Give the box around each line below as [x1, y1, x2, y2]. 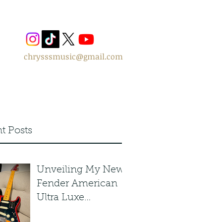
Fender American [37, 179, 117, 189]
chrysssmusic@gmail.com [24, 51, 123, 62]
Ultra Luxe [37, 193, 84, 203]
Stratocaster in [37, 207, 102, 217]
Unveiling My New [37, 165, 124, 175]
